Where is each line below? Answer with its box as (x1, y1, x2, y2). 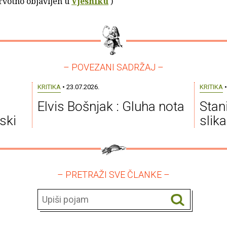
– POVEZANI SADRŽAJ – (63, 62, 164, 72)
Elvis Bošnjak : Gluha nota (37, 99, 184, 114)
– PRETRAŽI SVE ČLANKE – (57, 169, 170, 180)
